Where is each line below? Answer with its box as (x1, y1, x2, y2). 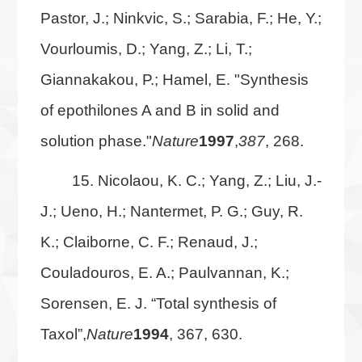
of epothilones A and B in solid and (40, 101, 280, 120)
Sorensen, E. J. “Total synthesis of (40, 293, 276, 312)
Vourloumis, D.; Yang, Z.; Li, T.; (40, 40, 252, 58)
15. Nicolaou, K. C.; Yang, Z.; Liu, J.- (71, 170, 322, 189)
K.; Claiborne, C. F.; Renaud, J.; (40, 232, 258, 250)
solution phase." (40, 132, 152, 150)
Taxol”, (40, 324, 86, 343)
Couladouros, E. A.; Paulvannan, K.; (40, 263, 289, 281)
